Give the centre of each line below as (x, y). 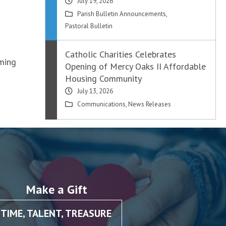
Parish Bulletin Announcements (122, 14)
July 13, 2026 (95, 91)
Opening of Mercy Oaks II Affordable (136, 66)
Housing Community (104, 78)
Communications (102, 104)
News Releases (150, 104)
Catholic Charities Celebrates (121, 54)
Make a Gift (56, 190)
